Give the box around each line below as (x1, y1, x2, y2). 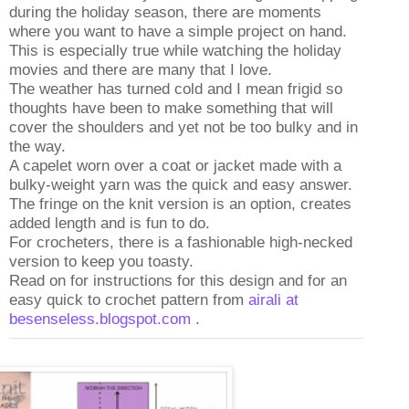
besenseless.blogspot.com (9, 309, 195, 328)
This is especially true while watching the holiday (9, 41, 341, 59)
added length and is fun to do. (9, 214, 210, 232)
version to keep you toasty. (9, 252, 194, 270)
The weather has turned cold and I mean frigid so (9, 79, 342, 98)
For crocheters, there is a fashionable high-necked (9, 233, 352, 251)
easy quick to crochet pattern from (9, 290, 248, 309)
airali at (248, 290, 299, 309)
